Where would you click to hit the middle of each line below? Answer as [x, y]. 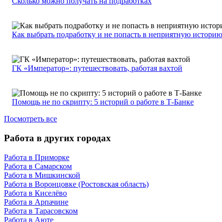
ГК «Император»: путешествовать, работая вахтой [97, 68]
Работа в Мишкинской [42, 175]
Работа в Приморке [37, 157]
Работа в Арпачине [36, 202]
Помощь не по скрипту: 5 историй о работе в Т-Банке [103, 102]
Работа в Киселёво [35, 193]
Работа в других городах [57, 138]
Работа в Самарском [38, 166]
